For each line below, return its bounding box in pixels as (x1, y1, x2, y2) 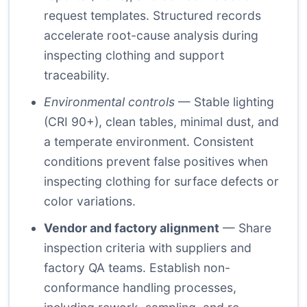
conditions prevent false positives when (44, 154, 268, 169)
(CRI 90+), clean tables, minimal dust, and (44, 114, 279, 130)
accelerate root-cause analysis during (44, 28, 258, 43)
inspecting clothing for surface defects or (44, 174, 279, 189)
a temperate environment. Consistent (44, 134, 254, 149)
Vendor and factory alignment (44, 221, 219, 236)
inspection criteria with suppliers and (44, 241, 251, 256)
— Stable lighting (175, 95, 274, 110)
